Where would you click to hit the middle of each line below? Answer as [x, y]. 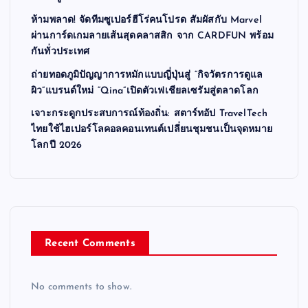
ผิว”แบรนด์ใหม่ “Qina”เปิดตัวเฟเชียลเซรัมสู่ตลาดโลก [145, 91]
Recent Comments [90, 243]
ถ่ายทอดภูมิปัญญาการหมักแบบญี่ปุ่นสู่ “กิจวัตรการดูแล [147, 75]
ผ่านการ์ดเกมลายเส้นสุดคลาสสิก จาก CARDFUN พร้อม [152, 36]
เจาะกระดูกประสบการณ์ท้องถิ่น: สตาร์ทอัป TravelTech [150, 114]
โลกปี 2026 [57, 146]
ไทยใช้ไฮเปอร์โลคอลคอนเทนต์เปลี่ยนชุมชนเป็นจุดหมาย [152, 130]
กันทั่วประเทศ [60, 52]
